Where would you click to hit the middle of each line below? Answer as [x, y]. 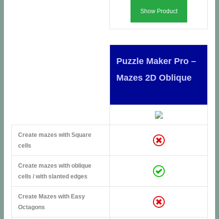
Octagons [31, 207]
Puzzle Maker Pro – [156, 61]
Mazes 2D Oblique [154, 77]
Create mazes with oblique [55, 165]
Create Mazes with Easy [51, 196]
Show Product [159, 11]
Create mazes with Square [55, 135]
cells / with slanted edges [53, 176]
